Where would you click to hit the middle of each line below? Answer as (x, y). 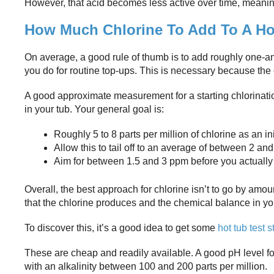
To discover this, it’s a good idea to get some (121, 228)
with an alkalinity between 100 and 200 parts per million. (146, 267)
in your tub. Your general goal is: (94, 109)
